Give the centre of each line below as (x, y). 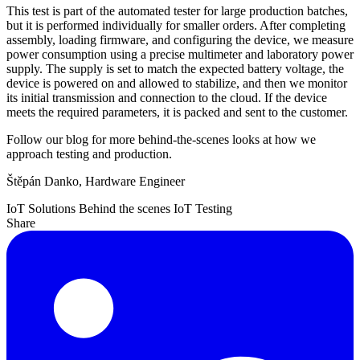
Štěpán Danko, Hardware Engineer (96, 181)
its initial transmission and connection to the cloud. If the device (167, 97)
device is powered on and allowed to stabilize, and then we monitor (177, 83)
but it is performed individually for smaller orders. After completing (176, 25)
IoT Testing (203, 208)
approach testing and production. (89, 153)
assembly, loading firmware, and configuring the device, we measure (180, 39)
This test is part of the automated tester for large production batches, (177, 10)
